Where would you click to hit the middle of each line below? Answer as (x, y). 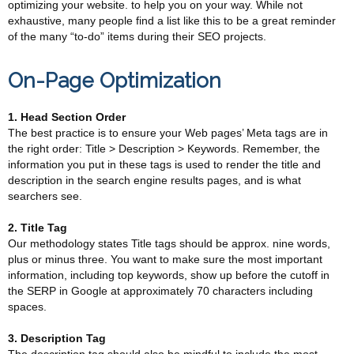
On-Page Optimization (115, 81)
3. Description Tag (57, 338)
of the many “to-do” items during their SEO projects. (137, 36)
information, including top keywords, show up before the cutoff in (169, 275)
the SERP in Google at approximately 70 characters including (160, 291)
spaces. (27, 307)
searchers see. (45, 196)
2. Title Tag (38, 228)
